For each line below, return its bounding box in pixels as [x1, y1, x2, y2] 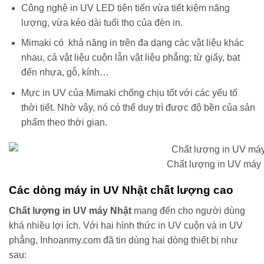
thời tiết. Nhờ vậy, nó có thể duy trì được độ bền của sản [21, 102, 255, 113]
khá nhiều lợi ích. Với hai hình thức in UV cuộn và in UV [9, 220, 243, 230]
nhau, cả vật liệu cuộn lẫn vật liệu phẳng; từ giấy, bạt [21, 52, 240, 63]
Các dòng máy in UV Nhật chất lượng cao [9, 184, 233, 197]
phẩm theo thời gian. [21, 117, 107, 127]
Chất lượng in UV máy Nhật [9, 205, 134, 216]
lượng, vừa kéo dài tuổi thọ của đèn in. [21, 17, 183, 28]
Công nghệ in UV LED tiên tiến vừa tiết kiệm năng [21, 2, 230, 13]
